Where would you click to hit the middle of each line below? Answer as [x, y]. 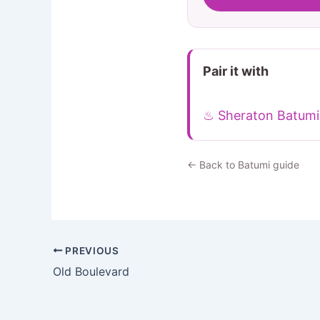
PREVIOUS [91, 250]
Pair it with [236, 71]
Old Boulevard [91, 271]
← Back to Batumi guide [243, 164]
